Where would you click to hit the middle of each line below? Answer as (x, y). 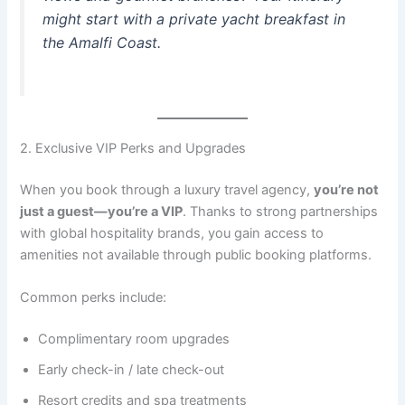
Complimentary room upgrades (134, 339)
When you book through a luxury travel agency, (167, 189)
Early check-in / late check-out (132, 370)
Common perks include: (94, 298)
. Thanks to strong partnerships (281, 211)
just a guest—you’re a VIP (102, 211)
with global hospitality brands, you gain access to (172, 233)
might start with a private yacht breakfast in (194, 19)
